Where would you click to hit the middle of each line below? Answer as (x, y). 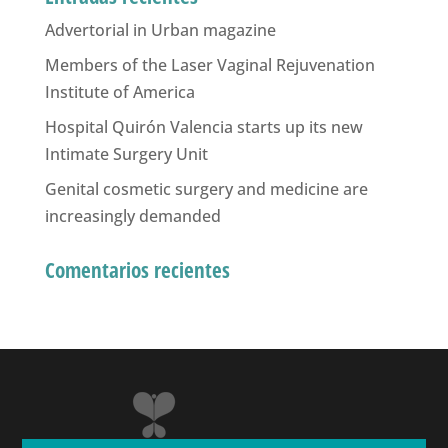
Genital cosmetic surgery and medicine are (206, 188)
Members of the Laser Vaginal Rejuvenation (209, 64)
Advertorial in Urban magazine (160, 29)
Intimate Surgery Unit (126, 153)
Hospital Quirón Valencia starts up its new (203, 126)
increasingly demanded (132, 215)
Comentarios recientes (137, 269)
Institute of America (119, 91)
